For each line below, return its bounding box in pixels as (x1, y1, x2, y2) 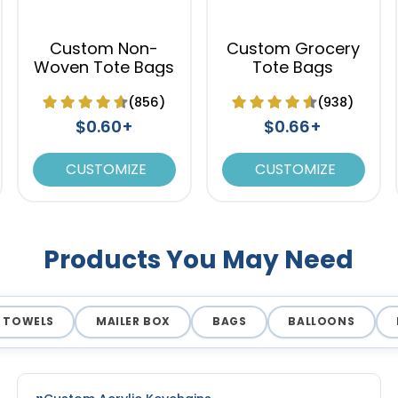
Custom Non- (50, 36, 159, 60)
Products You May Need (44, 242, 354, 277)
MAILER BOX (95, 314, 171, 330)
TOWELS (3, 314, 54, 330)
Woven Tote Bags (34, 55, 175, 78)
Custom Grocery (226, 36, 360, 60)
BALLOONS (288, 314, 355, 330)
